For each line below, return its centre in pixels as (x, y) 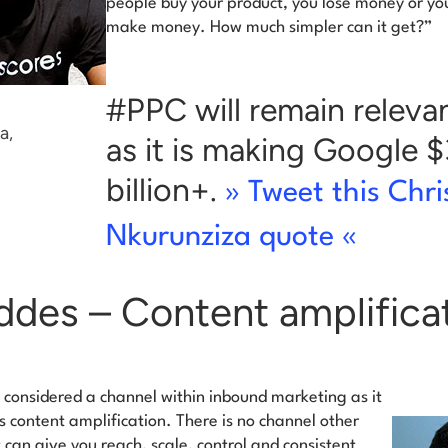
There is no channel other (267, 422)
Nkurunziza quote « (231, 238)
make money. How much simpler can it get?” (269, 28)
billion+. (165, 190)
